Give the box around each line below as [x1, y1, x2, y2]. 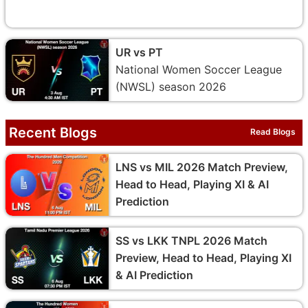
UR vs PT [115, 45, 163, 59]
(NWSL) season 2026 [115, 79, 226, 93]
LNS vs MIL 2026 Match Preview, [115, 159, 288, 174]
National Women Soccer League [115, 62, 282, 76]
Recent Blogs [9, 124, 97, 141]
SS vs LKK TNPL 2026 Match [115, 233, 267, 247]
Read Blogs [250, 126, 296, 137]
